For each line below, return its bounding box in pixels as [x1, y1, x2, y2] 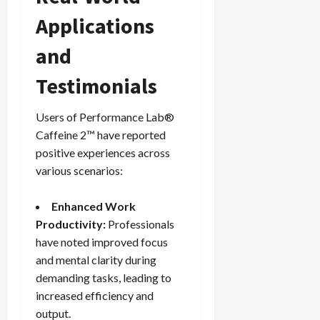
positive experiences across [36, 146, 170, 160]
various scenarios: [36, 164, 123, 178]
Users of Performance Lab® [36, 110, 174, 124]
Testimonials [36, 72, 157, 100]
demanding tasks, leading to [36, 271, 171, 285]
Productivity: [36, 217, 106, 231]
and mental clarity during [36, 253, 156, 267]
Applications [36, 12, 154, 40]
